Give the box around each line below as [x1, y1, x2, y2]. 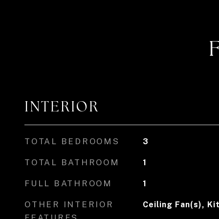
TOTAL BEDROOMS [24, 136, 120, 146]
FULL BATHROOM [24, 178, 112, 188]
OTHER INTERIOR [24, 199, 114, 209]
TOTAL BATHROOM [24, 157, 120, 167]
